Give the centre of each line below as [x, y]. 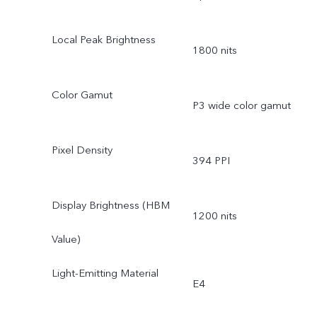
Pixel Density [82, 150]
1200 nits [214, 215]
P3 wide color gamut [241, 106]
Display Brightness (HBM [110, 205]
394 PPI [211, 160]
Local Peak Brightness [103, 40]
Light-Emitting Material [105, 273]
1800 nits [214, 51]
